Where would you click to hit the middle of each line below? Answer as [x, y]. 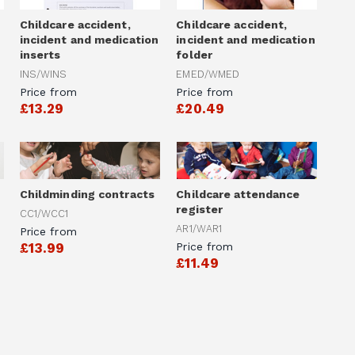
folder [194, 55]
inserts [40, 55]
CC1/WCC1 [44, 213]
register [200, 210]
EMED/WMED [208, 74]
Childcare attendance [238, 195]
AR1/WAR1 [199, 228]
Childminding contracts [87, 195]
